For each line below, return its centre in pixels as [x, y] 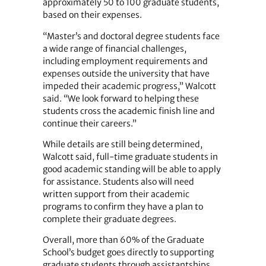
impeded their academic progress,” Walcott [129, 86]
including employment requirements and [125, 61]
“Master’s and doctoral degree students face [131, 36]
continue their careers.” [89, 123]
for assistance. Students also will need [118, 181]
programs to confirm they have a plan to [123, 206]
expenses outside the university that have [126, 73]
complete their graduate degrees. [109, 219]
